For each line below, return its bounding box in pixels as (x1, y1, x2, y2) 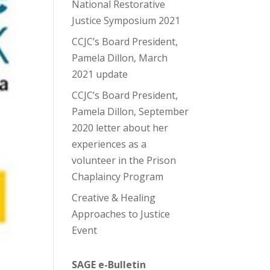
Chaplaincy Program (72, 170, 164, 183)
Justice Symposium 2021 (72, 14, 181, 27)
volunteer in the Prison (72, 154, 177, 167)
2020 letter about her (72, 121, 169, 134)
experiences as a (72, 137, 147, 151)
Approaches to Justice (72, 207, 171, 221)
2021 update (72, 67, 128, 81)
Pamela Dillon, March (72, 51, 168, 64)
